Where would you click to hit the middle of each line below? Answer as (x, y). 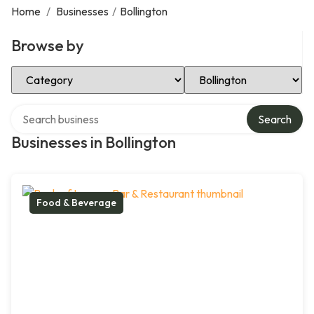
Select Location (222, 71)
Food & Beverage (76, 203)
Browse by (48, 46)
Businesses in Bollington (94, 142)
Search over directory (63, 110)
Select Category (50, 71)
